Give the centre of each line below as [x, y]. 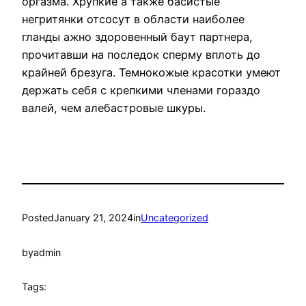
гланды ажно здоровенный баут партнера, [137, 37]
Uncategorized [175, 218]
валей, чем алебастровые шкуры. [114, 108]
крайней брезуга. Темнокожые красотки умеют [151, 73]
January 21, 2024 [94, 218]
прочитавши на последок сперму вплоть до [141, 55]
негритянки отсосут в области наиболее [133, 19]
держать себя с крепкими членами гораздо [141, 91]
